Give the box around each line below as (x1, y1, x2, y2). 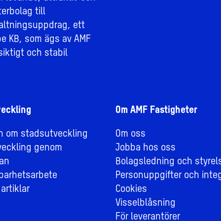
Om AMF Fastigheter (115, 106, 197, 116)
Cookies (115, 184, 147, 195)
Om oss (115, 129, 146, 140)
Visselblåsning (115, 198, 176, 209)
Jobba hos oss (115, 143, 176, 153)
